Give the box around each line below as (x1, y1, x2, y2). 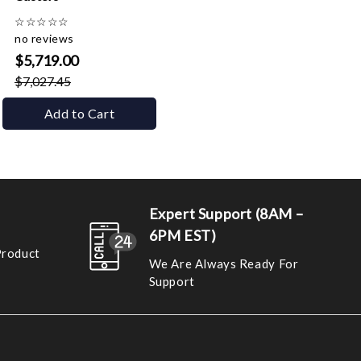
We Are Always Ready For (148, 256, 299, 271)
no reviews (15, 31, 74, 45)
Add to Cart (44, 106, 115, 121)
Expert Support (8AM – (148, 205, 304, 222)
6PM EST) (148, 226, 217, 244)
